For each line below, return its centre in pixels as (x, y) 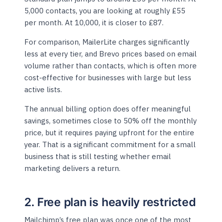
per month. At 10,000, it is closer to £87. (94, 23)
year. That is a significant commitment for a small (110, 145)
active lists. (43, 90)
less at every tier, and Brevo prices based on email (111, 54)
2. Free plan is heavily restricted (110, 202)
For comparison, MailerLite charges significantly (107, 42)
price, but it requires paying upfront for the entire (110, 133)
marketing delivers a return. (73, 168)
